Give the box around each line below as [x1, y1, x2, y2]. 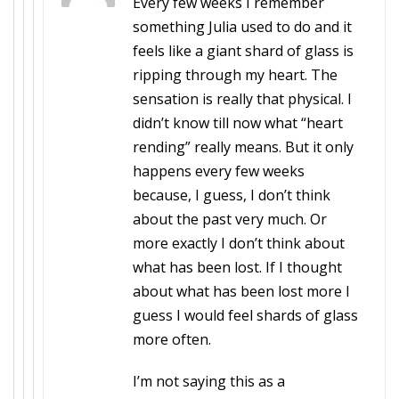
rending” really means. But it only [133, 137, 354, 157]
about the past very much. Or [133, 209, 327, 229]
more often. [133, 330, 211, 349]
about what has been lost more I [133, 281, 350, 301]
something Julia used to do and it [133, 17, 352, 37]
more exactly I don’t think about [133, 233, 345, 253]
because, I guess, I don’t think [133, 185, 330, 205]
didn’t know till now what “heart [133, 113, 343, 133]
